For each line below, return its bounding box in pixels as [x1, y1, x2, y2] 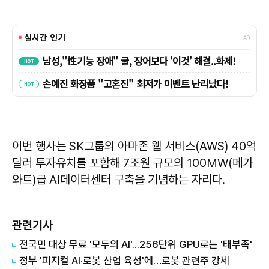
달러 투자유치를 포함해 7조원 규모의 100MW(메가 [12, 156, 253, 171]
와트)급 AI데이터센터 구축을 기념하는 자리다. [12, 172, 225, 187]
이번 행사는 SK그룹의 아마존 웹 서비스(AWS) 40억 [12, 139, 256, 154]
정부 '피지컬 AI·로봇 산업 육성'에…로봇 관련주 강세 [19, 255, 229, 267]
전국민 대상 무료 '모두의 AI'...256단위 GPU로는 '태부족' [19, 238, 252, 251]
